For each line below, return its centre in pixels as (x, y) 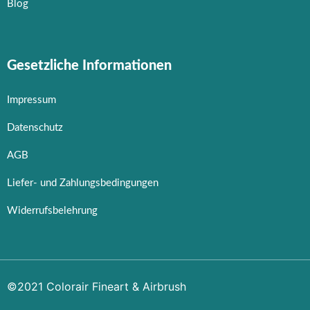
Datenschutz (35, 127)
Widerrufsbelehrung (52, 210)
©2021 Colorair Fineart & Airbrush (97, 286)
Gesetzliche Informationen (89, 65)
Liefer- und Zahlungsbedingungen (83, 183)
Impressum (31, 100)
